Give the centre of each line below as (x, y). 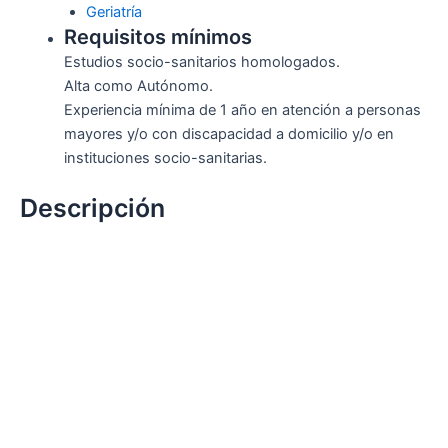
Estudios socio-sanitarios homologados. (201, 62)
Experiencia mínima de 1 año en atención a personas (242, 110)
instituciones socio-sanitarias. (165, 158)
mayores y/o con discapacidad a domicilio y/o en (228, 134)
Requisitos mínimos (157, 37)
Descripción (92, 208)
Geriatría (113, 12)
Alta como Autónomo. (138, 86)
